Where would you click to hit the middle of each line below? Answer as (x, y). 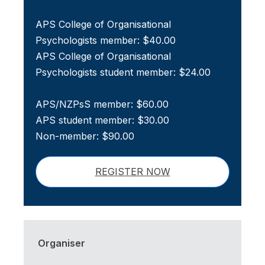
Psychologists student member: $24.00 (123, 72)
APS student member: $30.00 (102, 120)
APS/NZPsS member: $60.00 (102, 104)
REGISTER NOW (132, 172)
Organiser (62, 243)
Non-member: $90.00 (85, 136)
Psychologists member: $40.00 (106, 41)
